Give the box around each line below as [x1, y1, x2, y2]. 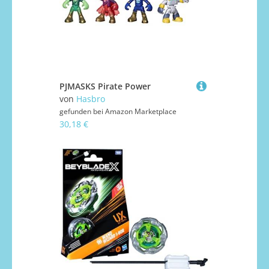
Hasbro [76, 93, 105, 105]
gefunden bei [59, 106, 105, 117]
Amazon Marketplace [105, 106, 177, 117]
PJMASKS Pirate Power [59, 80, 151, 92]
